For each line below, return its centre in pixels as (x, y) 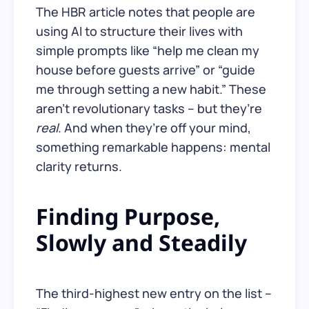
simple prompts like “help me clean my (148, 50)
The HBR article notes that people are (146, 11)
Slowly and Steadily (141, 242)
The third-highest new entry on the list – (154, 293)
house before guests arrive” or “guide (146, 69)
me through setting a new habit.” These (151, 89)
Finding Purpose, (128, 216)
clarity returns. (79, 166)
